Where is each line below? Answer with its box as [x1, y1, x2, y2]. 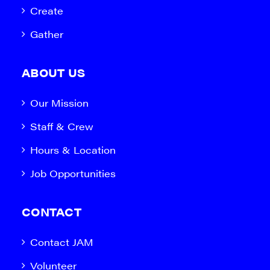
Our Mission [30, 96, 89, 110]
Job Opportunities [30, 166, 116, 180]
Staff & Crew [30, 119, 93, 133]
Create [30, 4, 63, 17]
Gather [30, 27, 63, 41]
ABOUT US [22, 65, 85, 80]
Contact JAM [30, 235, 93, 249]
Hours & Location [30, 143, 116, 157]
